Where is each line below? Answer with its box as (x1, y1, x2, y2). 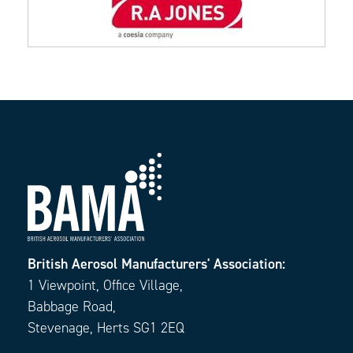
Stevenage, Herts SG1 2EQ (28, 318, 184, 338)
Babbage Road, (28, 297, 116, 317)
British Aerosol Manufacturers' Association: (28, 255, 285, 274)
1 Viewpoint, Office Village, (28, 276, 183, 295)
